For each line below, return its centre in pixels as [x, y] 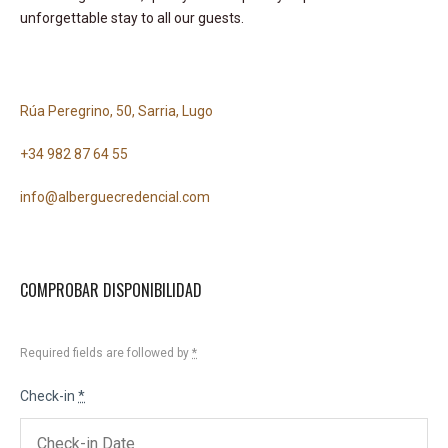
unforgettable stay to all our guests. [132, 17]
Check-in [49, 395]
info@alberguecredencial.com [115, 196]
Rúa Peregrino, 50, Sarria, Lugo [116, 110]
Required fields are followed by [106, 352]
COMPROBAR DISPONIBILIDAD [111, 289]
